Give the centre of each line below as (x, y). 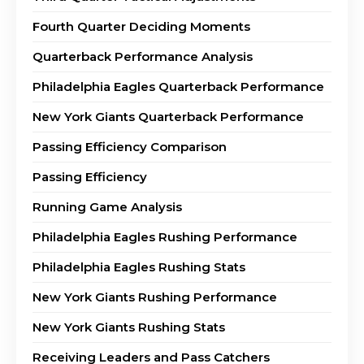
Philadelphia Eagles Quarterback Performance (178, 86)
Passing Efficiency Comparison (130, 146)
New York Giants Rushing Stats (129, 327)
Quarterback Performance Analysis (143, 56)
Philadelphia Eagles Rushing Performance (165, 236)
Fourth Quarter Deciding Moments (141, 26)
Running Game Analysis (107, 206)
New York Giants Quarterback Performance (168, 116)
